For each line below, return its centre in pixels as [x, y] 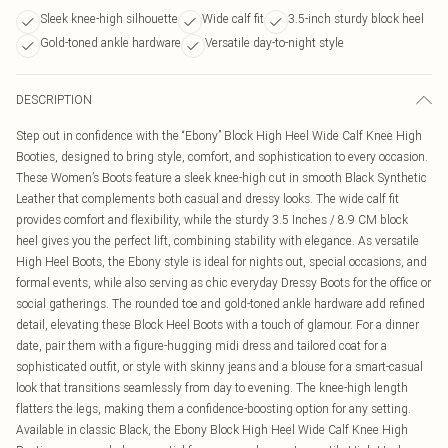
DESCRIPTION [54, 99]
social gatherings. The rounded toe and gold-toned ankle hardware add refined [220, 303]
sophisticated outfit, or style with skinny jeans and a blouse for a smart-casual [219, 366]
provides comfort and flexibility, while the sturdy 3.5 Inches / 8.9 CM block [212, 219]
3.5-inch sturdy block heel [356, 18]
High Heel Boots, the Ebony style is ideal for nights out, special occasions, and [221, 261]
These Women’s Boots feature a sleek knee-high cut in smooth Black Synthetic [221, 177]
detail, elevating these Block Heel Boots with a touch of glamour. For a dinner [217, 324]
